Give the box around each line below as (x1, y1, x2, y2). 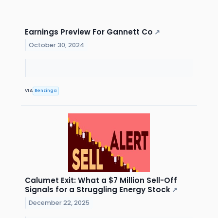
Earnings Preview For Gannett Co (25, 26, 153, 37)
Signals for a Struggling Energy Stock (25, 184, 170, 195)
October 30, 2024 (29, 40, 85, 49)
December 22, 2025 (29, 198, 90, 207)
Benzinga (35, 88, 57, 94)
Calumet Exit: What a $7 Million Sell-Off (25, 175, 177, 185)
